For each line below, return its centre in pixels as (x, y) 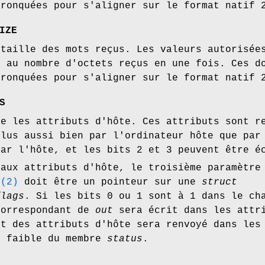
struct (219, 182)
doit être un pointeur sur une (110, 182)
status (125, 239)
